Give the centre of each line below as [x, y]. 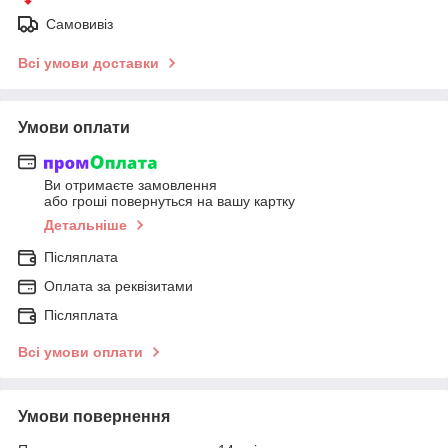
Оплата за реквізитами [118, 286]
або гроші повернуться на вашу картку [169, 201]
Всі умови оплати [80, 352]
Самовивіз [79, 23]
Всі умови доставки [88, 62]
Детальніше [85, 225]
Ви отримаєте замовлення [130, 185]
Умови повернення [94, 417]
